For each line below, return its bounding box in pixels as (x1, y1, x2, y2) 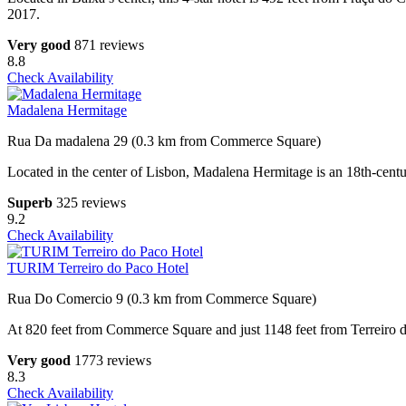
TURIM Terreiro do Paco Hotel (7, 260, 188, 276)
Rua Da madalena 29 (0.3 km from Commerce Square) (7, 133, 321, 150)
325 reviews (56, 195, 126, 211)
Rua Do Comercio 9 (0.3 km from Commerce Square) (7, 291, 316, 307)
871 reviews (74, 37, 144, 53)
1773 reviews (74, 353, 151, 369)
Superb (7, 195, 53, 211)
